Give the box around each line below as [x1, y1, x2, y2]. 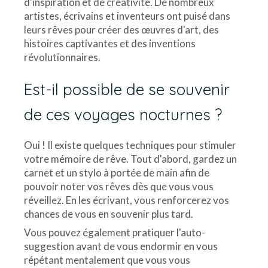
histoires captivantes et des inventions [24, 37, 196, 50]
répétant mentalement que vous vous [24, 254, 190, 267]
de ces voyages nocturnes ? [24, 105, 222, 125]
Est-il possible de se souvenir [24, 80, 230, 100]
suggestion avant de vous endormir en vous [24, 240, 218, 253]
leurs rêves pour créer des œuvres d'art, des [24, 23, 219, 36]
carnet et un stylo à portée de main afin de [24, 166, 209, 179]
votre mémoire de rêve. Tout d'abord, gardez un [24, 153, 237, 166]
